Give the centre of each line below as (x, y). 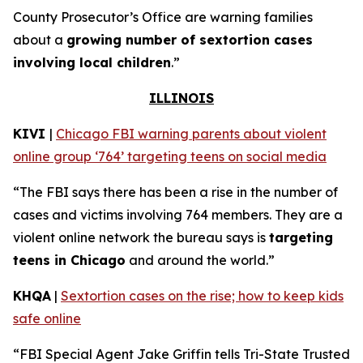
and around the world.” (200, 260)
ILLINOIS (181, 98)
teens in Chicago (69, 260)
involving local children (92, 62)
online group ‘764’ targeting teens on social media (170, 156)
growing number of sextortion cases (190, 40)
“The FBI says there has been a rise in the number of (175, 192)
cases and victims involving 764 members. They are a (178, 215)
